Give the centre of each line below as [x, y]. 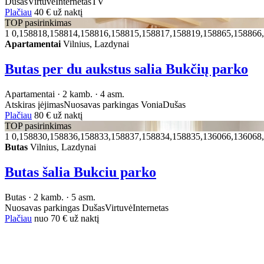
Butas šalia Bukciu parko [80, 172]
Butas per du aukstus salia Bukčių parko [126, 69]
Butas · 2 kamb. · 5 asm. [50, 197]
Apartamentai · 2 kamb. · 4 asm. [65, 94]
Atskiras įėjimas [34, 105]
